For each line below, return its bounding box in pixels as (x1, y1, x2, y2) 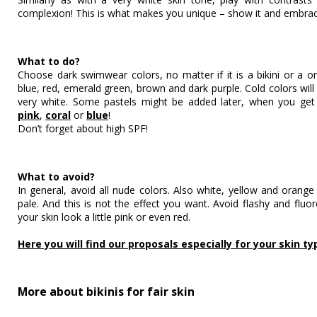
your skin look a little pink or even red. (18, 209, 190, 224)
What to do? (18, 54, 80, 68)
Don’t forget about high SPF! (18, 121, 148, 135)
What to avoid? (18, 169, 95, 183)
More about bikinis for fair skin (18, 284, 195, 300)
